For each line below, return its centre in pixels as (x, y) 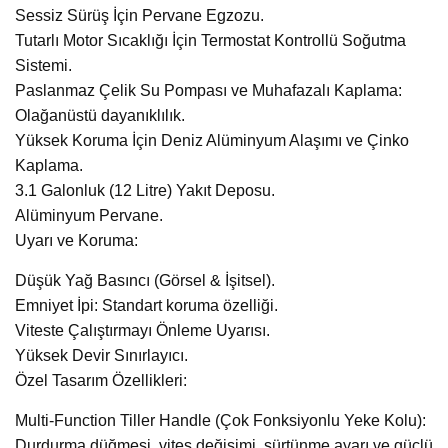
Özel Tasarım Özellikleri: (101, 381)
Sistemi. (43, 66)
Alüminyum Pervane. (89, 216)
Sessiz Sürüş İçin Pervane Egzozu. (139, 16)
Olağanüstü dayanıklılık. (100, 116)
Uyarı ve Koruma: (76, 241)
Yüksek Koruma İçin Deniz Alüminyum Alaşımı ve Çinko (212, 141)
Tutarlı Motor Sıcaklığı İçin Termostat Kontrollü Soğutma (210, 41)
